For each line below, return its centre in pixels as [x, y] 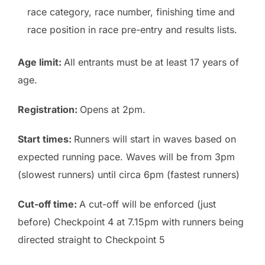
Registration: [49, 110]
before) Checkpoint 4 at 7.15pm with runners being [131, 222]
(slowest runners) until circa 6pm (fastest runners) [129, 175]
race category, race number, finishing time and [131, 12]
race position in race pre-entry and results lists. [132, 30]
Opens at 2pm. [113, 110]
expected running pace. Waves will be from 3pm [126, 157]
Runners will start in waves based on [155, 139]
